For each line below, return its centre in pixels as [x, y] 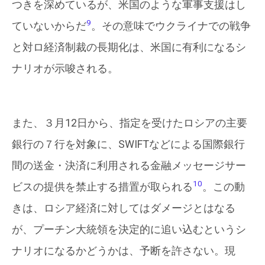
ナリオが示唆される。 [65, 68]
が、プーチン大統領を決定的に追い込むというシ [129, 229]
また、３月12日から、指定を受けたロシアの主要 [130, 123]
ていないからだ [49, 26]
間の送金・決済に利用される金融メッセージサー [129, 165]
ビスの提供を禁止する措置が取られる [102, 187]
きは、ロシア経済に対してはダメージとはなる [124, 208]
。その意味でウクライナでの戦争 [171, 26]
